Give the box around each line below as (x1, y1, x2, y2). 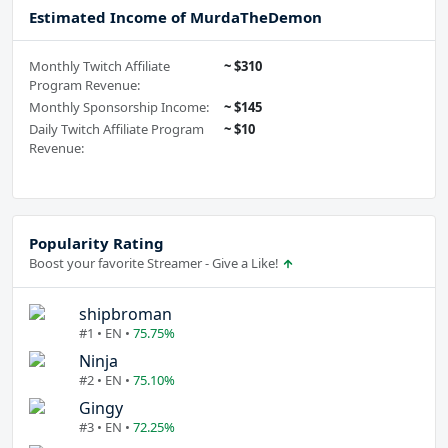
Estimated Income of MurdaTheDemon (29, 7, 322, 28)
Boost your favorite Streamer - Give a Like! (29, 254, 282, 273)
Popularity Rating (29, 233, 164, 254)
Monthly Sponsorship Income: (29, 98, 209, 117)
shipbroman (79, 303, 172, 326)
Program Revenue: (29, 76, 140, 95)
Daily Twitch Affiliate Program (29, 120, 204, 139)
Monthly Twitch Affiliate (29, 57, 170, 76)
